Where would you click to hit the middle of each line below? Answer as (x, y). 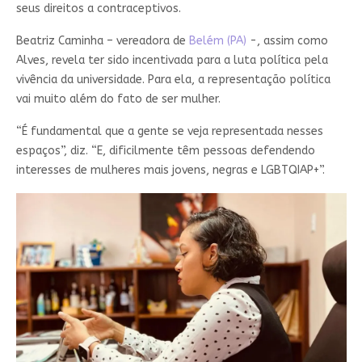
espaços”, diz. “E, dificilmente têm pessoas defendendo (165, 151)
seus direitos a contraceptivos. (98, 8)
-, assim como (287, 41)
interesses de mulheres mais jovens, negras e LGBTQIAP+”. (170, 170)
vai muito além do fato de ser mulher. (118, 99)
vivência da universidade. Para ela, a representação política (173, 80)
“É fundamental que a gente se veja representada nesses (169, 131)
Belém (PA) (217, 41)
